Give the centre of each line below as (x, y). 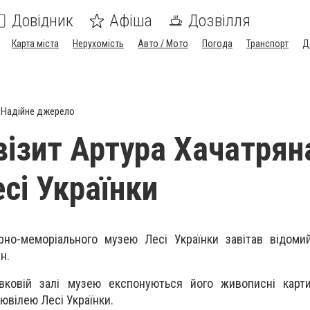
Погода (217, 44)
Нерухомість (98, 44)
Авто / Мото (163, 44)
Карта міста (35, 44)
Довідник (43, 21)
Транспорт (267, 44)
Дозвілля (219, 21)
